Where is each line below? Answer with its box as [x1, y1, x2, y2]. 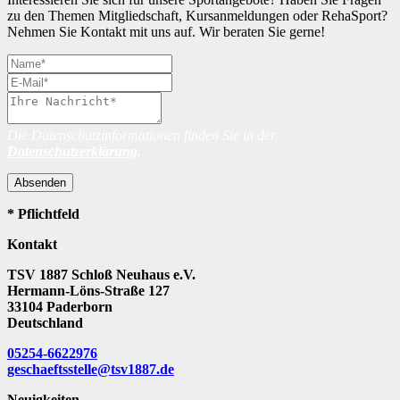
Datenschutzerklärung [7, 144, 137, 160]
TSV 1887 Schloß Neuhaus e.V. [7, 267, 196, 283]
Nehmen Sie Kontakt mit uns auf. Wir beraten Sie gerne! [7, 24, 325, 40]
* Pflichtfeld [7, 206, 79, 222]
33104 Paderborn [7, 299, 112, 315]
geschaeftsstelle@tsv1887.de [7, 362, 174, 378]
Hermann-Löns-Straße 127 [7, 283, 170, 299]
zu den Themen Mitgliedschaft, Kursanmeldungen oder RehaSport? [7, 8, 387, 24]
